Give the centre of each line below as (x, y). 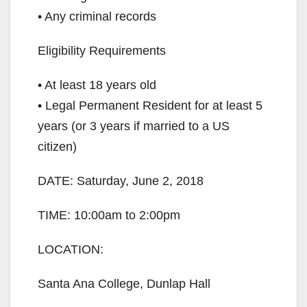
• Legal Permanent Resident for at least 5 (150, 106)
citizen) (57, 147)
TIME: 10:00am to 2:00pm (109, 216)
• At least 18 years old (97, 85)
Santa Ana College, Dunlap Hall (124, 284)
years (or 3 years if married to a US (134, 126)
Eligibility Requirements (102, 51)
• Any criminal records (97, 17)
